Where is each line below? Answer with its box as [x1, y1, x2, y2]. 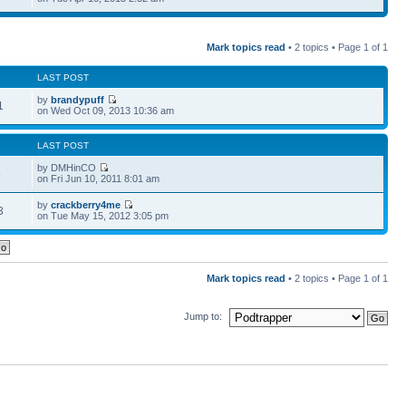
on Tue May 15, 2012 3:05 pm [37, 209, 169, 221]
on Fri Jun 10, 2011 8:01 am [37, 172, 160, 184]
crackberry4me [51, 198, 121, 210]
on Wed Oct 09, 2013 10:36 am [37, 104, 175, 116]
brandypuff [51, 93, 105, 105]
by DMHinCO [37, 161, 100, 173]
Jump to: [184, 311, 222, 323]
